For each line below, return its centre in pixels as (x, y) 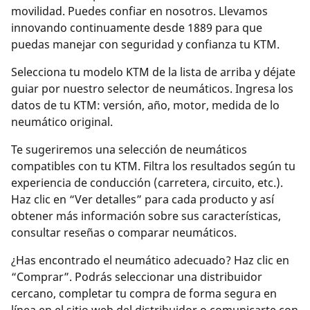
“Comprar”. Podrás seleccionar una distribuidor (137, 276)
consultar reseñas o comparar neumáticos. (124, 232)
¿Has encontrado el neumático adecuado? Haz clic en (150, 260)
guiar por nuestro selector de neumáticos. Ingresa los (152, 88)
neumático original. (62, 121)
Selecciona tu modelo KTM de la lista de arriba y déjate (153, 72)
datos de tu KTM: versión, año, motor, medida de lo (145, 105)
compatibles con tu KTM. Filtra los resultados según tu (153, 166)
